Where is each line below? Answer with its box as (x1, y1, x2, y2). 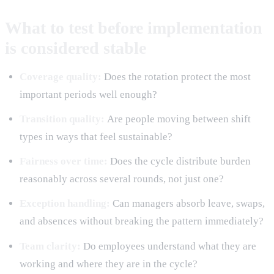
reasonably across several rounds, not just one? (20, 173, 224, 185)
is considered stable (5, 38, 146, 57)
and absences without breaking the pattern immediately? (20, 215, 264, 228)
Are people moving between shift (107, 113, 251, 125)
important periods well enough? (20, 88, 157, 100)
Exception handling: (20, 198, 113, 210)
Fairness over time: (20, 155, 110, 168)
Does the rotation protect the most (104, 70, 251, 83)
